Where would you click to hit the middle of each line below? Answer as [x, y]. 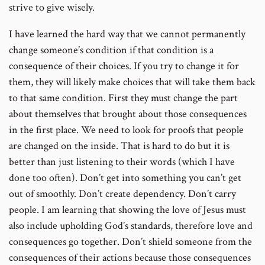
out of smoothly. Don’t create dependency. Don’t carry [122, 193]
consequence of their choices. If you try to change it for [124, 66]
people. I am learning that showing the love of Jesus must [127, 209]
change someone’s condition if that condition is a [111, 50]
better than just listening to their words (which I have [122, 161]
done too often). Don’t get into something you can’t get [125, 177]
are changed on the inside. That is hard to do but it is [119, 146]
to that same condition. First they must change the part [123, 98]
